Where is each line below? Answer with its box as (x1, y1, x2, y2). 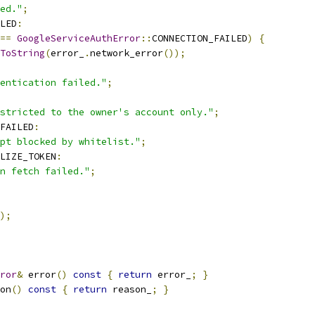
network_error (90, 47, 163, 59)
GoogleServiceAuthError (17, 32, 141, 44)
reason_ (107, 283, 152, 295)
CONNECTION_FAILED (152, 32, 247, 44)
